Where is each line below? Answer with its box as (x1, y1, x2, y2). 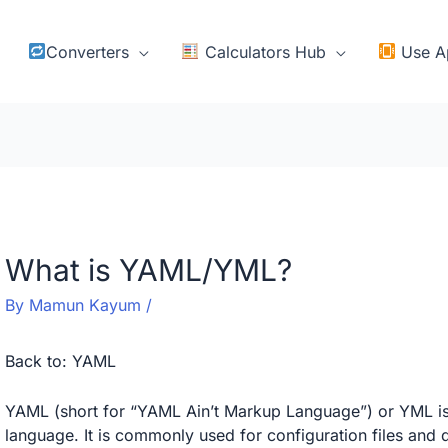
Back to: (4, 351, 72, 372)
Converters (46, 41, 130, 62)
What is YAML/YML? (4, 252, 292, 289)
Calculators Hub (199, 41, 326, 62)
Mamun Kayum (28, 295, 146, 316)
